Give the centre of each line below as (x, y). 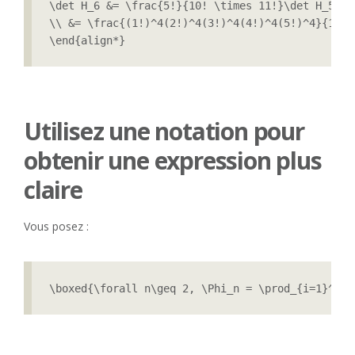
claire (53, 190)
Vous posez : (56, 227)
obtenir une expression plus (173, 161)
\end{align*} (88, 41)
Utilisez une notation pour (164, 132)
